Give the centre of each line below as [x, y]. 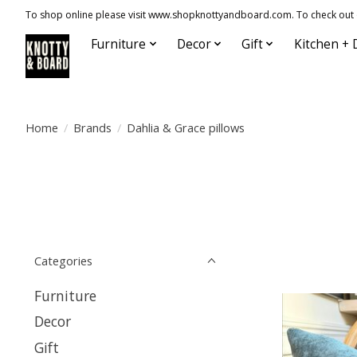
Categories [63, 261]
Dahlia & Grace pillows [185, 127]
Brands [92, 127]
